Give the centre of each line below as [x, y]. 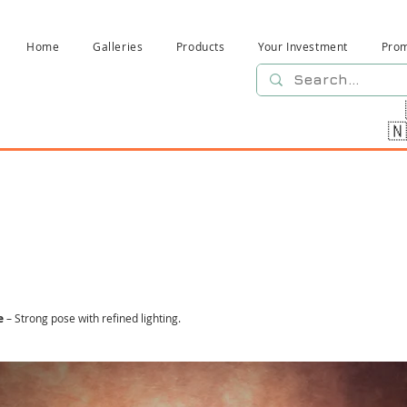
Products [200, 46]
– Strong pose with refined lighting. [92, 318]
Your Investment [303, 46]
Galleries [118, 46]
